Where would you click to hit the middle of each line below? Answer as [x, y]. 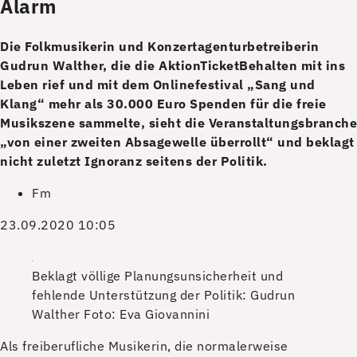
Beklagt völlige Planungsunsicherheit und [157, 275]
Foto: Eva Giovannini [147, 314]
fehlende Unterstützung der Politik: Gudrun [163, 294]
